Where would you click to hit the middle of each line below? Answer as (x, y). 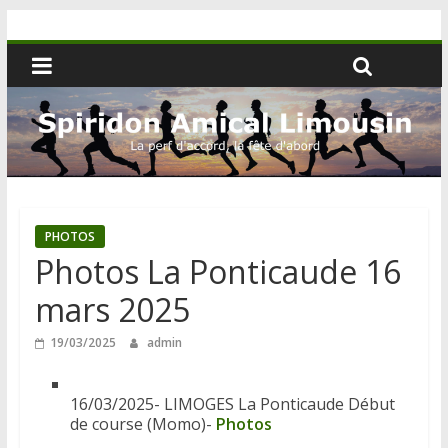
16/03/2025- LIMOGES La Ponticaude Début (232, 404)
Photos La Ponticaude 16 (217, 272)
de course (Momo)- (142, 424)
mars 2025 (112, 310)
